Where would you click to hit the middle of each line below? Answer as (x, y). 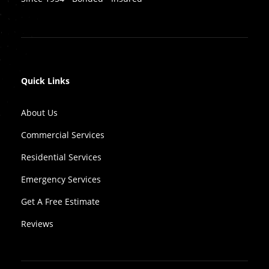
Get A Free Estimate (60, 202)
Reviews (37, 224)
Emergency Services (61, 180)
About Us (39, 113)
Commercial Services (63, 135)
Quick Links (45, 81)
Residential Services (61, 157)
